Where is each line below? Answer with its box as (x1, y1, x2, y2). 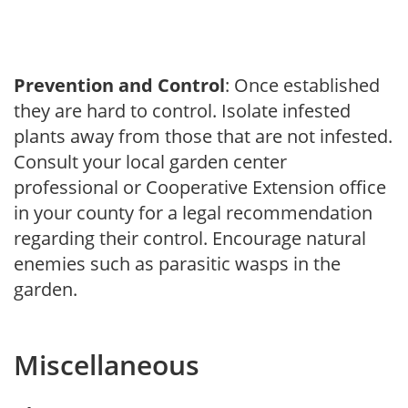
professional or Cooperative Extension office (14, 174, 386, 199)
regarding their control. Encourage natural (14, 225, 366, 250)
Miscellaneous (14, 345, 199, 383)
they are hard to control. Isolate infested (14, 97, 351, 123)
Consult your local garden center (14, 148, 287, 174)
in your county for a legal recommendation (14, 199, 372, 225)
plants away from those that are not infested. (14, 123, 393, 148)
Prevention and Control (14, 72, 225, 97)
